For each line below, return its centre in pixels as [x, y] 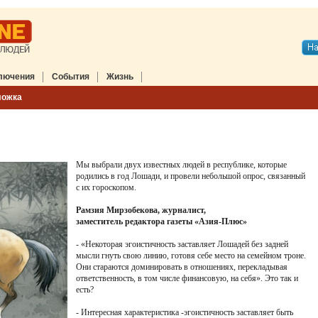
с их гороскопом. [106, 187]
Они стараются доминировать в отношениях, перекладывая [182, 267]
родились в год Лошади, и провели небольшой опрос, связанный [191, 176]
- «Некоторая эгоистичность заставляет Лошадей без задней [182, 244]
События [71, 77]
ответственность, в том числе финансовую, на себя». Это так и [187, 278]
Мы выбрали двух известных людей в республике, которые [181, 165]
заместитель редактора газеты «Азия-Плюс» [161, 221]
